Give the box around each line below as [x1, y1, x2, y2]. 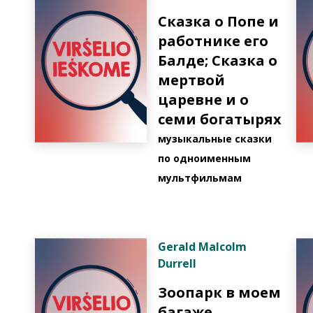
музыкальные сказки [158, 132, 272, 145]
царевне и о [158, 90, 249, 109]
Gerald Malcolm [158, 239, 247, 254]
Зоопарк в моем [158, 283, 281, 302]
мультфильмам [158, 171, 242, 184]
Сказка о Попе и [158, 12, 279, 31]
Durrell [158, 256, 196, 271]
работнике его [158, 31, 268, 50]
